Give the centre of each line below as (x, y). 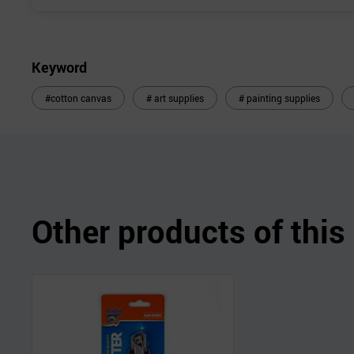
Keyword (59, 68)
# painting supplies (279, 98)
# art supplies (175, 98)
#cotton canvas (78, 98)
